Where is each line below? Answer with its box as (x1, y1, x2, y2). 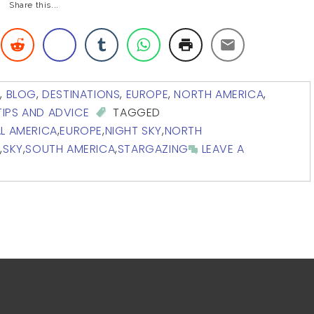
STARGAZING (117, 141, 189, 158)
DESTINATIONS (42, 86, 121, 103)
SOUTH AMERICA (25, 141, 116, 158)
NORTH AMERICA (174, 86, 264, 103)
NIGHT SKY (104, 123, 163, 139)
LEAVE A (201, 141, 245, 158)
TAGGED (109, 104, 161, 121)
